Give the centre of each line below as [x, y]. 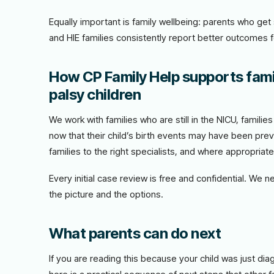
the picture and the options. [106, 194]
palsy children [95, 94]
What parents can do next [135, 233]
